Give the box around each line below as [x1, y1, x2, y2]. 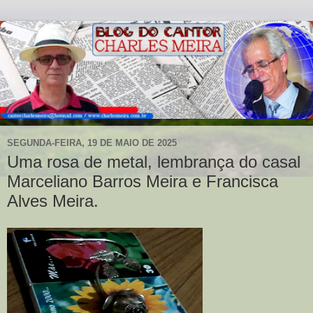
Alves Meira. [7, 191, 99, 210]
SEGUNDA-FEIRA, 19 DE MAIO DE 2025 [7, 137, 177, 148]
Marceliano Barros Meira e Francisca [7, 172, 278, 191]
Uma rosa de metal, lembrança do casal [7, 152, 300, 171]
